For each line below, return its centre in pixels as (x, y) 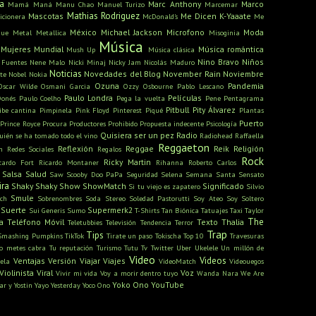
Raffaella (250, 136)
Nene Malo (48, 62)
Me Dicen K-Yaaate (215, 16)
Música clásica (172, 50)
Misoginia (224, 33)
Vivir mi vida (77, 273)
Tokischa (168, 236)
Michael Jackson (132, 32)
